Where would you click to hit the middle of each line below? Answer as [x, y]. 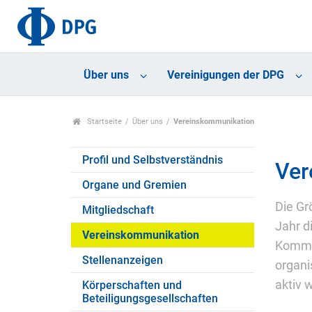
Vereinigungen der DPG [225, 75]
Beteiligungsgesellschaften [150, 299]
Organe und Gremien [134, 185]
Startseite [103, 122]
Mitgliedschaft [118, 210]
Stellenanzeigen [123, 260]
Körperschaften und [132, 286]
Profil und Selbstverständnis [153, 160]
